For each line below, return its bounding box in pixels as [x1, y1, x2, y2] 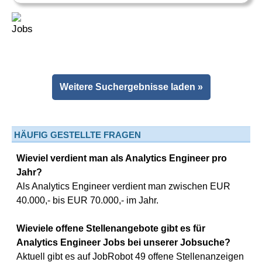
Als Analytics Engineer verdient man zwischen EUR [16, 181, 230, 191]
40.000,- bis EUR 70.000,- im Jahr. [16, 195, 158, 205]
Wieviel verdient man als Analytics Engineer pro [16, 153, 227, 163]
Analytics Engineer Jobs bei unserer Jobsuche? [16, 237, 230, 247]
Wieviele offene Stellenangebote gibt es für [16, 223, 205, 233]
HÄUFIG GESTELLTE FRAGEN [14, 130, 141, 140]
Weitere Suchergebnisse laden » [59, 82, 205, 92]
